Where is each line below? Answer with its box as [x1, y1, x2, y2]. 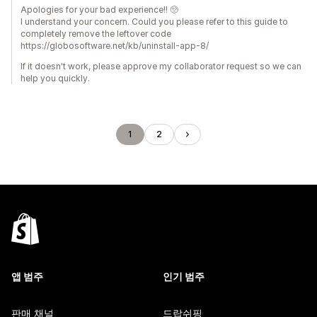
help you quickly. [21, 73, 90, 83]
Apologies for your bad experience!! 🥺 [21, 4, 178, 15]
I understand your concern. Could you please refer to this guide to [21, 16, 288, 27]
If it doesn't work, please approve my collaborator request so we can [21, 61, 301, 71]
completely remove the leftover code [21, 28, 171, 39]
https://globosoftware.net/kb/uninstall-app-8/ [21, 40, 209, 51]
